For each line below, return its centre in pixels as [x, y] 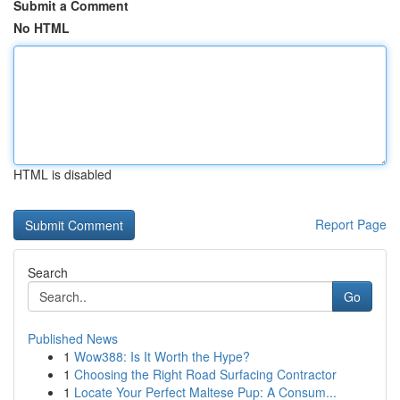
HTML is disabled [62, 174]
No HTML [42, 28]
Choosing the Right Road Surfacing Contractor [205, 374]
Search [48, 272]
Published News [73, 338]
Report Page [351, 224]
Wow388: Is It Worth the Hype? [162, 356]
